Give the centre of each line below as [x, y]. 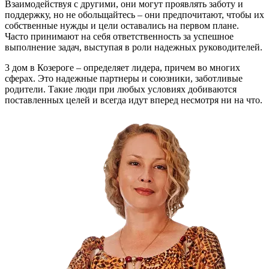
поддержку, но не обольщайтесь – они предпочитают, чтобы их [134, 14]
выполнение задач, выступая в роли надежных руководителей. [134, 47]
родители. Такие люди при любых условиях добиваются [121, 89]
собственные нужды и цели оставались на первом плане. [122, 25]
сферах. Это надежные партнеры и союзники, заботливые [124, 78]
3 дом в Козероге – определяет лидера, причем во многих [122, 67]
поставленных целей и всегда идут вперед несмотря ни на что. [134, 100]
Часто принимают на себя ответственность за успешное [119, 36]
